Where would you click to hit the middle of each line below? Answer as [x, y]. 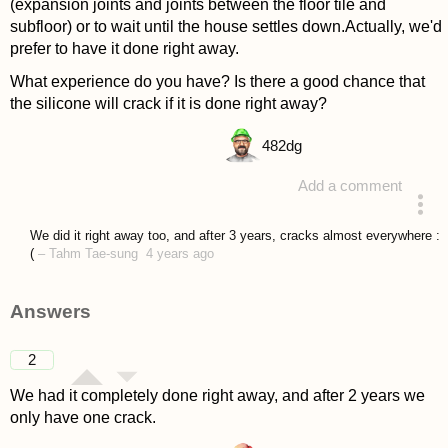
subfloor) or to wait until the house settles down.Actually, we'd [225, 26]
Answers [50, 311]
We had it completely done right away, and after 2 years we [217, 396]
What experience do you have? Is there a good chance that [217, 81]
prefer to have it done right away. [124, 48]
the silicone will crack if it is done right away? [168, 103]
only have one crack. [82, 418]
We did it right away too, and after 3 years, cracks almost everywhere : [234, 236]
